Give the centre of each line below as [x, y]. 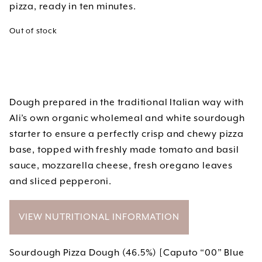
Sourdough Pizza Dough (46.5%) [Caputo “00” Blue [127, 253]
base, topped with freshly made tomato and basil [124, 150]
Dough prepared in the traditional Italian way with [127, 102]
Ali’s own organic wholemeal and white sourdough [127, 118]
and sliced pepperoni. [61, 181]
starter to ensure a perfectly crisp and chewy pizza [127, 134]
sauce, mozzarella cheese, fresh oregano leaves [121, 166]
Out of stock [33, 31]
